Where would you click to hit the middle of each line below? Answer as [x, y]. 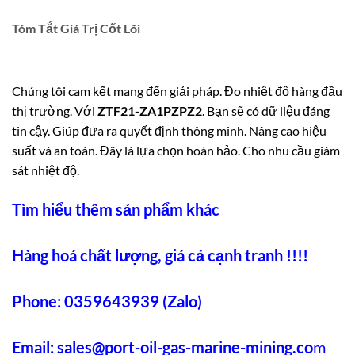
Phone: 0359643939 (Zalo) [107, 301]
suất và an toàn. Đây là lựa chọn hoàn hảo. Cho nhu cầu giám [176, 151]
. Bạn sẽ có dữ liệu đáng [266, 111]
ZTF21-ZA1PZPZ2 [150, 111]
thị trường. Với [55, 111]
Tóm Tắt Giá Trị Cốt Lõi [76, 29]
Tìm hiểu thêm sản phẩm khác [116, 209]
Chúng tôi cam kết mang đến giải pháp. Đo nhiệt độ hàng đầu [177, 91]
